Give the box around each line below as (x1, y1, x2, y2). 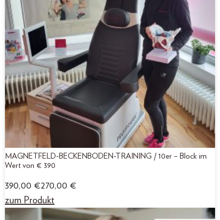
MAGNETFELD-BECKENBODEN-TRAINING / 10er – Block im (5, 152, 207, 160)
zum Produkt (5, 195, 55, 205)
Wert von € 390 (5, 161, 55, 169)
